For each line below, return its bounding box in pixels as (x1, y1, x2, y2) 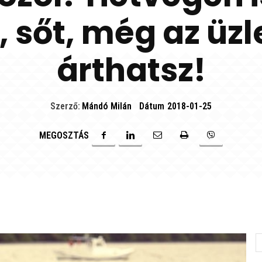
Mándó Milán (82, 101, 132, 112)
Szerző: (50, 101, 80, 112)
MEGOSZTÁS (39, 129, 89, 141)
